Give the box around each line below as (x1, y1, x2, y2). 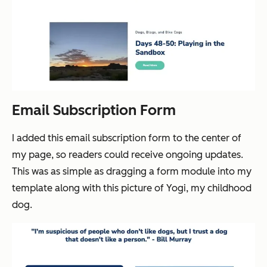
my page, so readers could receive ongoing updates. (12, 148, 243, 160)
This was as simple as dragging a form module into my (12, 165, 252, 177)
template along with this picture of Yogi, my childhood (12, 182, 252, 194)
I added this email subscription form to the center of (12, 132, 241, 144)
